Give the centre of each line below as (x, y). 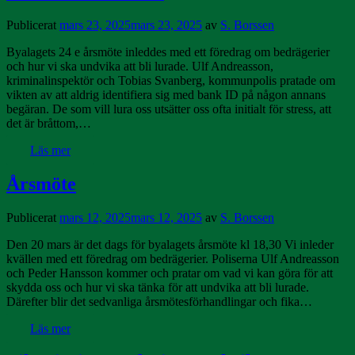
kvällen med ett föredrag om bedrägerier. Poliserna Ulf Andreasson (173, 258)
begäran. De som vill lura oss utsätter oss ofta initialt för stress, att (169, 109)
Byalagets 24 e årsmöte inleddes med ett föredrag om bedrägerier (168, 52)
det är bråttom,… (49, 123)
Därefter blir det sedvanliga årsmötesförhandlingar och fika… (159, 301)
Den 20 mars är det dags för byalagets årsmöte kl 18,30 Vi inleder (170, 244)
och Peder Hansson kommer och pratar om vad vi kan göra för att (170, 273)
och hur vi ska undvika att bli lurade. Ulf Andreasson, (140, 66)
